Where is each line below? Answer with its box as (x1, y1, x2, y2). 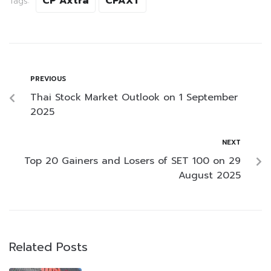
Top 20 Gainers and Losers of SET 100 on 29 (24, 154, 241, 169)
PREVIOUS (30, 74, 66, 85)
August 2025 (178, 168, 241, 183)
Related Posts (9, 238, 88, 256)
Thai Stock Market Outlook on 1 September (30, 90, 238, 105)
